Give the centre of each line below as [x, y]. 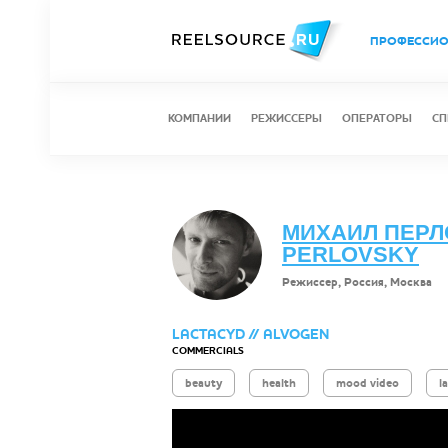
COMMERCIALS [208, 351]
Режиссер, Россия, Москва [357, 282]
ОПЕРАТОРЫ [377, 118]
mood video [367, 383]
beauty [203, 383]
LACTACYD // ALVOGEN [250, 334]
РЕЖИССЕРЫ [286, 118]
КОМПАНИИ [199, 118]
